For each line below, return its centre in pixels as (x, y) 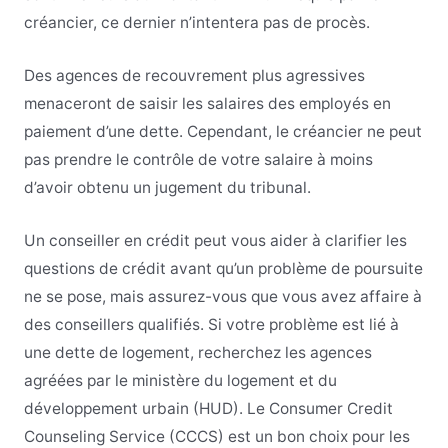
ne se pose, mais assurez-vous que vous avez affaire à (222, 296)
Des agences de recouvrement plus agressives (194, 75)
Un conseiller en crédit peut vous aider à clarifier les (215, 240)
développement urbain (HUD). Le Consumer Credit (208, 408)
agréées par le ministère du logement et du (180, 380)
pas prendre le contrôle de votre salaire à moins (198, 159)
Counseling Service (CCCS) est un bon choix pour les (216, 436)
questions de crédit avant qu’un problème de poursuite (223, 268)
